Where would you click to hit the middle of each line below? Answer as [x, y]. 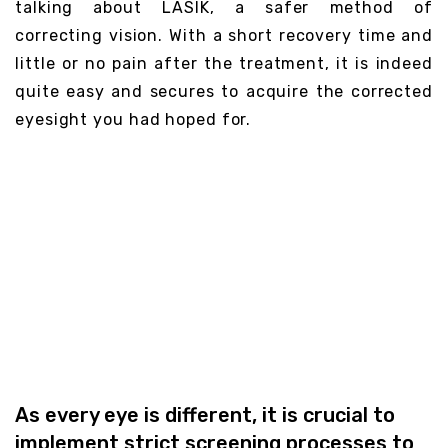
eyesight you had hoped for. [133, 120]
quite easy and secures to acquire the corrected [224, 92]
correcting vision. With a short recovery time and [224, 36]
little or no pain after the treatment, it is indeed [224, 64]
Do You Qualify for [183, 301]
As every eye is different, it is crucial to [205, 414]
